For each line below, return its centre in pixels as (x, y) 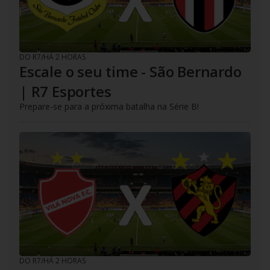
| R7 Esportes (65, 91)
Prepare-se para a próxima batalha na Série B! (109, 106)
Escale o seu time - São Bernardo (130, 71)
